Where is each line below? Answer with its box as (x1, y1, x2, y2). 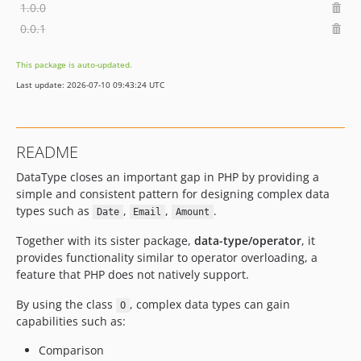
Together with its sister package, (16, 233, 194, 248)
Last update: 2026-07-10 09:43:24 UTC (16, 79, 164, 90)
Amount (175, 206, 210, 218)
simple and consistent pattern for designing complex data (16, 186, 330, 201)
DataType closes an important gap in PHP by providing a (16, 169, 319, 185)
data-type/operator (194, 233, 301, 248)
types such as (16, 203, 93, 218)
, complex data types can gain (129, 297, 290, 312)
